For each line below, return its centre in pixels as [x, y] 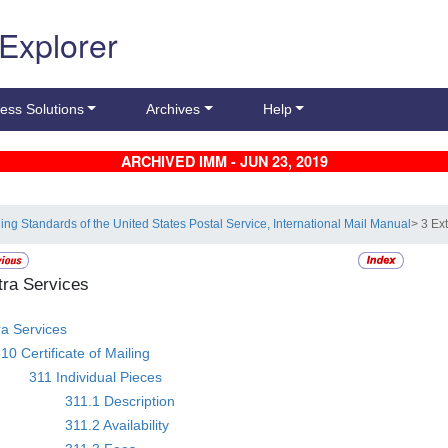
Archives [173, 109]
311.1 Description [120, 400]
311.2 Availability [117, 424]
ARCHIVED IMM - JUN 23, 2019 [224, 161]
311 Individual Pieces [96, 376]
